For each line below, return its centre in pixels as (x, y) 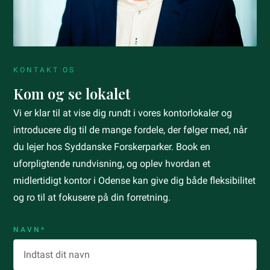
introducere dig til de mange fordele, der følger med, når (130, 130)
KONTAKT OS (45, 70)
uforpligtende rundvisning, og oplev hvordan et (112, 164)
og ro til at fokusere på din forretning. (92, 198)
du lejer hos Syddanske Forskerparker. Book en (112, 147)
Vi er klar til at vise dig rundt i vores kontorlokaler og (123, 113)
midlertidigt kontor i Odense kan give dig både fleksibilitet (135, 181)
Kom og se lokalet (72, 94)
